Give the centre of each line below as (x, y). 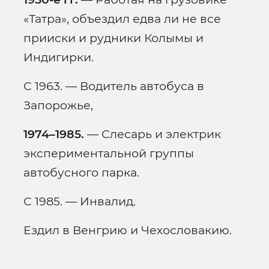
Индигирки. (59, 57)
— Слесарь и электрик (153, 134)
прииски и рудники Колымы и (113, 38)
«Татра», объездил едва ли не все (122, 19)
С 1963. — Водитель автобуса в (114, 86)
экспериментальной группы (109, 153)
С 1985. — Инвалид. (80, 201)
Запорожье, (58, 105)
